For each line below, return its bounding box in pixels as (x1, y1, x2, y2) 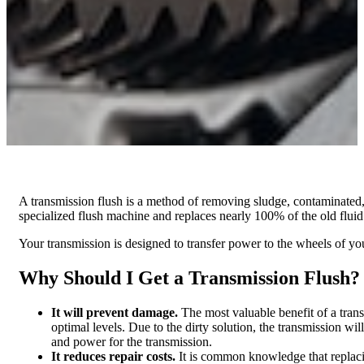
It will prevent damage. (51, 305, 181, 319)
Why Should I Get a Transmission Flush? (19, 266, 360, 288)
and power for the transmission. (51, 334, 215, 349)
